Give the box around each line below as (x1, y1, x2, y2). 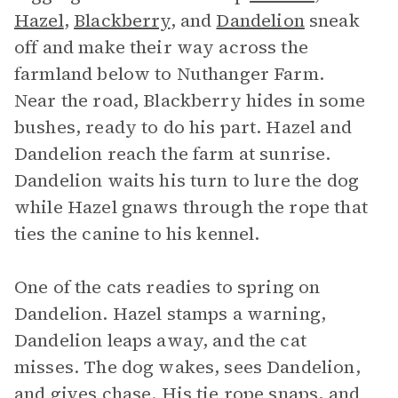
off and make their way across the (14, 35, 308, 60)
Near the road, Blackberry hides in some (14, 88, 365, 113)
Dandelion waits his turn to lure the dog (14, 168, 359, 193)
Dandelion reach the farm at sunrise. (14, 141, 331, 166)
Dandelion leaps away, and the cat (14, 328, 306, 353)
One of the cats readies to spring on (14, 275, 321, 299)
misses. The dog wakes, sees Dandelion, (14, 354, 361, 379)
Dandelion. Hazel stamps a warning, (14, 301, 327, 326)
